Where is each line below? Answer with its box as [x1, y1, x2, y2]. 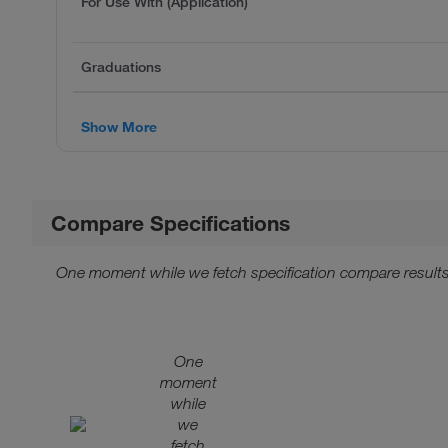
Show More [81, 117, 157, 136]
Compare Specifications [51, 209, 291, 236]
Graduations [81, 57, 161, 76]
